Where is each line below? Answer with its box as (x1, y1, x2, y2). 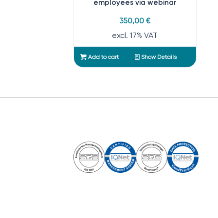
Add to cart (86, 53, 119, 60)
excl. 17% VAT (112, 30, 158, 40)
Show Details (139, 53, 177, 60)
